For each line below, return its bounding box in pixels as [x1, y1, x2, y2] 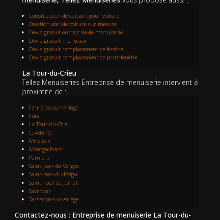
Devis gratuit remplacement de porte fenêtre [29, 54, 137, 61]
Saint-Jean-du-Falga [29, 170, 77, 178]
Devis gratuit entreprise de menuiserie [29, 28, 123, 36]
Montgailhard [29, 145, 63, 153]
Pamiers [29, 154, 49, 162]
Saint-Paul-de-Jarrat [29, 179, 78, 187]
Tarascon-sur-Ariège [29, 195, 79, 203]
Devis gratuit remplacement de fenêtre [29, 45, 123, 53]
